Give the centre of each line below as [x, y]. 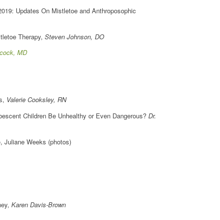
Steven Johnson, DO [74, 37]
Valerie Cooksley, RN [36, 100]
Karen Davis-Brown [39, 204]
